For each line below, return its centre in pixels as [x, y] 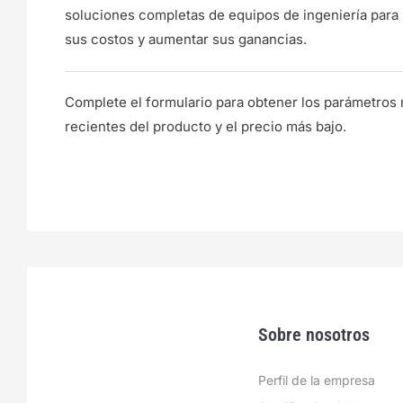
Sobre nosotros [313, 335]
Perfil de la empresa [316, 380]
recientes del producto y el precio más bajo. [206, 126]
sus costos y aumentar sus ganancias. [186, 39]
